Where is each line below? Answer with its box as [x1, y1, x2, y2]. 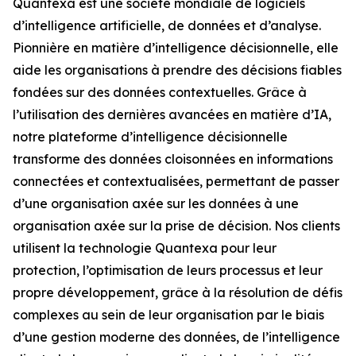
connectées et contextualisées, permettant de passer [13, 173, 339, 190]
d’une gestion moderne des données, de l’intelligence [13, 329, 340, 346]
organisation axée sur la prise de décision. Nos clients [13, 218, 340, 234]
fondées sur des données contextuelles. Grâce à [13, 84, 307, 101]
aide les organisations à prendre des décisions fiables [13, 62, 342, 79]
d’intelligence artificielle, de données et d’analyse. [13, 17, 321, 34]
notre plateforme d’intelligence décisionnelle [13, 129, 288, 145]
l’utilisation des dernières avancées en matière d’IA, [13, 106, 331, 123]
